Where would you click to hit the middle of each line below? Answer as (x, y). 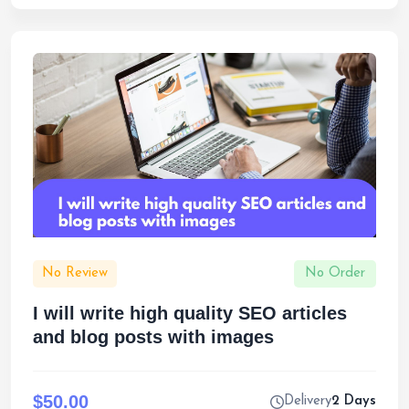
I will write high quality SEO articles (190, 313)
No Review (75, 273)
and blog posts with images (153, 337)
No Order (335, 273)
